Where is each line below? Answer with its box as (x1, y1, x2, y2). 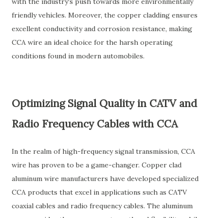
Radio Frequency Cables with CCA (12, 117, 178, 130)
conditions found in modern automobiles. (12, 52, 145, 60)
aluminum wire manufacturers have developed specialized (12, 174, 199, 183)
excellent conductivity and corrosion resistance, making (12, 24, 192, 33)
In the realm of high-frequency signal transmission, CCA (12, 147, 195, 156)
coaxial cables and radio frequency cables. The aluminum (12, 201, 193, 210)
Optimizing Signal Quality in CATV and (12, 97, 197, 110)
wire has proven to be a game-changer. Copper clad (12, 161, 182, 169)
